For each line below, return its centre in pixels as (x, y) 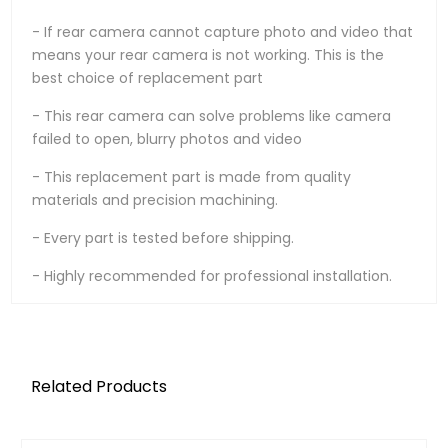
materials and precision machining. (155, 200)
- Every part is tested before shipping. (163, 238)
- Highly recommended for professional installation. (212, 276)
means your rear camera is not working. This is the (208, 55)
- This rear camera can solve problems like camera (212, 116)
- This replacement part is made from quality (192, 177)
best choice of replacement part (148, 78)
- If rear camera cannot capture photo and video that (223, 32)
